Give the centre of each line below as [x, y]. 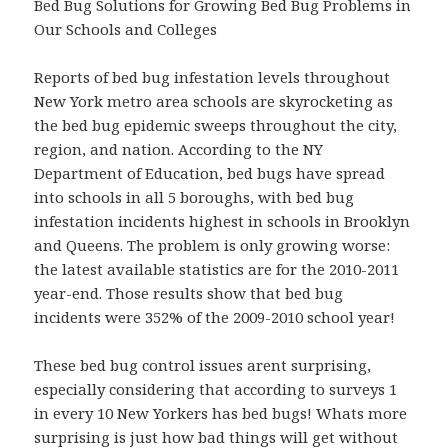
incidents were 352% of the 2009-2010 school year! [215, 317]
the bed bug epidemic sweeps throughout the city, [216, 125]
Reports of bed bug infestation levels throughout [212, 77]
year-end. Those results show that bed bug [189, 293]
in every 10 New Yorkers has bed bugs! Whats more [221, 413]
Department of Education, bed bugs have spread [210, 173]
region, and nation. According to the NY [179, 149]
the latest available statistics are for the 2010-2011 [217, 269]
